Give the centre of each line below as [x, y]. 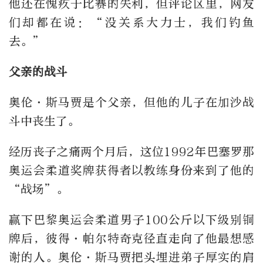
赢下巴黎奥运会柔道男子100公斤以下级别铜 [131, 220]
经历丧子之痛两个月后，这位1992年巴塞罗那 [131, 152]
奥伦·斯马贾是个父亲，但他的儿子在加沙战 [131, 103]
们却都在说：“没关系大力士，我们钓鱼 [131, 23]
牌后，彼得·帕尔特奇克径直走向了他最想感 [131, 239]
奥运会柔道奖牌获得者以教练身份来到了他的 [131, 171]
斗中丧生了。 [44, 122]
